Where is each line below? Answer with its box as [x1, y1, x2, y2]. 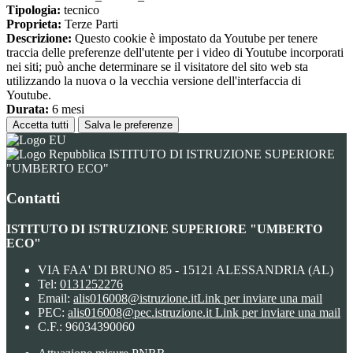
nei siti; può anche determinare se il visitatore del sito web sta [6, 59, 308, 73]
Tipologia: [6, 2, 61, 17]
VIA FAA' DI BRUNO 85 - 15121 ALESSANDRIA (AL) [38, 263, 333, 277]
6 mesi [49, 102, 84, 116]
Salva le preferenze [84, 118, 173, 131]
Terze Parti [61, 17, 118, 31]
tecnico [61, 2, 99, 17]
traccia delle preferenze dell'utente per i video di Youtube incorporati [6, 45, 344, 59]
